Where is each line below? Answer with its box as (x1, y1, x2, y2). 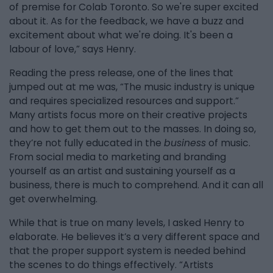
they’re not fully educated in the (9, 136, 164, 150)
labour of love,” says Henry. (9, 43, 136, 56)
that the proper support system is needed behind (9, 244, 246, 257)
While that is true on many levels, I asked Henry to (9, 216, 244, 229)
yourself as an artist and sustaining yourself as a (9, 165, 235, 178)
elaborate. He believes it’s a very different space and (9, 230, 260, 243)
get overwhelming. (9, 193, 97, 206)
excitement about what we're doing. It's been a (9, 29, 233, 42)
